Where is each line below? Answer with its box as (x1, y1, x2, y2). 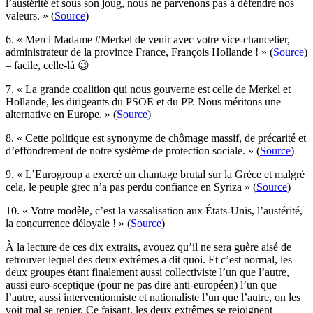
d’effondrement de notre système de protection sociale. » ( (6, 144, 260, 156)
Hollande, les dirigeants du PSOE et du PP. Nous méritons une (6, 95, 281, 108)
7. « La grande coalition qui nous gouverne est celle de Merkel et (6, 82, 291, 95)
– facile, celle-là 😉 (6, 59, 89, 71)
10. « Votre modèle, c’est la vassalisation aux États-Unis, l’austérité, (6, 204, 303, 217)
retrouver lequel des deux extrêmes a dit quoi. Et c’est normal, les (6, 253, 292, 265)
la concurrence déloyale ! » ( (6, 217, 131, 229)
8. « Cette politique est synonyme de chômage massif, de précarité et (6, 131, 306, 144)
